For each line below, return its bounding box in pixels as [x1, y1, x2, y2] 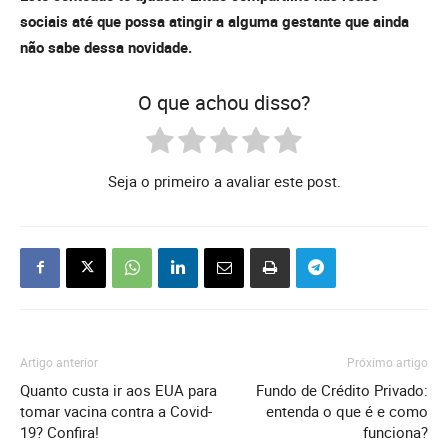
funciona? [363, 421, 428, 442]
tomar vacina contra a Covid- [20, 400, 212, 421]
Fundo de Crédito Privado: [256, 379, 428, 400]
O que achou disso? [138, 88, 310, 116]
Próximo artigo [347, 353, 428, 370]
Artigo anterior [20, 353, 98, 370]
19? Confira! [20, 421, 99, 442]
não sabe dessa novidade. [20, 36, 192, 57]
